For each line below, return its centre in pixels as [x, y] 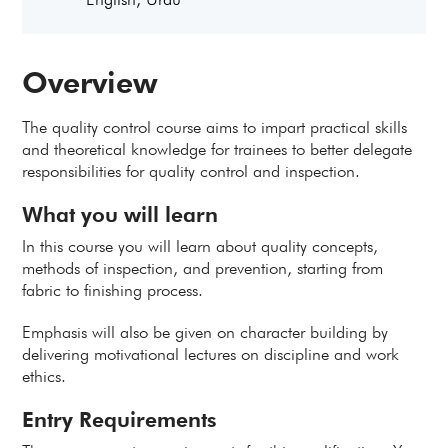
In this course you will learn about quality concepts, [200, 246]
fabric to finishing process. [113, 290]
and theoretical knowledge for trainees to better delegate [217, 149]
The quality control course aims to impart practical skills [215, 127]
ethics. [44, 376]
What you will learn [120, 214]
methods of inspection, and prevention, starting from [203, 268]
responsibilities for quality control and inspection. [191, 171]
